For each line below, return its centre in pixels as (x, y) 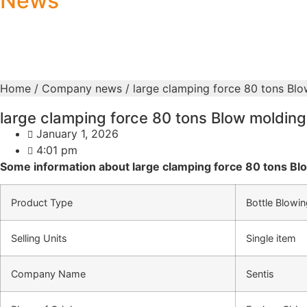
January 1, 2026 (77, 134)
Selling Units (39, 238)
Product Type (42, 203)
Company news (82, 88)
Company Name (48, 274)
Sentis (260, 274)
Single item (271, 238)
